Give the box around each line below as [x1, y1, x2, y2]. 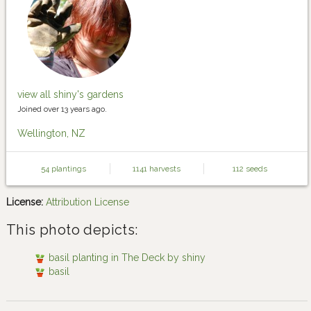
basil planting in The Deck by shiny [48, 252, 205, 263]
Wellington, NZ [17, 128, 85, 139]
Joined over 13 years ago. [17, 104, 107, 114]
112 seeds [233, 164, 268, 174]
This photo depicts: [6, 221, 138, 238]
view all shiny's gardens [17, 89, 124, 100]
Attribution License [46, 196, 129, 208]
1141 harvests [133, 164, 181, 174]
